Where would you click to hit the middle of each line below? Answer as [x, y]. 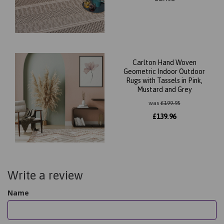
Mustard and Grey [164, 89]
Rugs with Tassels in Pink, [164, 80]
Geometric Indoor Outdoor [164, 71]
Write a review [45, 175]
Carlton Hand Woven [164, 62]
